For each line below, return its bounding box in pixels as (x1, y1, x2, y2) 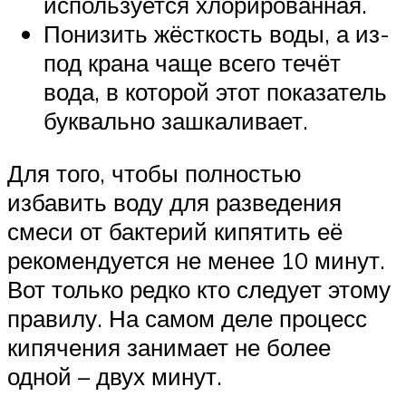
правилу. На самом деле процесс (7, 303, 367, 333)
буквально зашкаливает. (43, 106, 308, 136)
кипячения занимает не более (7, 332, 331, 362)
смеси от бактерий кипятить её (7, 216, 343, 246)
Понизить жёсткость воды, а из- (43, 19, 390, 49)
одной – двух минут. (7, 361, 222, 391)
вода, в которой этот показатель (43, 77, 387, 107)
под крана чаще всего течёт (43, 48, 341, 78)
